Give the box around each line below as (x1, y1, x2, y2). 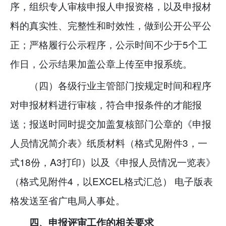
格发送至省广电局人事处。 (10, 193, 125, 207)
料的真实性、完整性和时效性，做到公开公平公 (10, 18, 211, 32)
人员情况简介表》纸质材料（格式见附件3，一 (10, 135, 207, 149)
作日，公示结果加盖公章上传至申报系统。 (10, 56, 192, 71)
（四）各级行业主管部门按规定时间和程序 (29, 78, 212, 92)
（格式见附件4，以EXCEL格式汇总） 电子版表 (10, 174, 213, 188)
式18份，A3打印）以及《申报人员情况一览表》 (10, 154, 215, 168)
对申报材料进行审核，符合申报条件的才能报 (10, 97, 202, 111)
